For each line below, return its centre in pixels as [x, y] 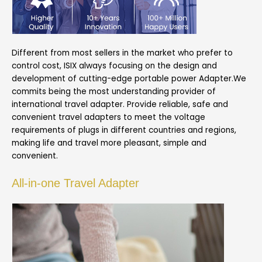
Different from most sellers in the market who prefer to [122, 53]
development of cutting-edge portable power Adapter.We [129, 78]
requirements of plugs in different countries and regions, [124, 130]
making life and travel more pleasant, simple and [109, 143]
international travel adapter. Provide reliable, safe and [120, 104]
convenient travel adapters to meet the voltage [108, 117]
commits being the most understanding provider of [114, 91]
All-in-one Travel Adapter [75, 183]
